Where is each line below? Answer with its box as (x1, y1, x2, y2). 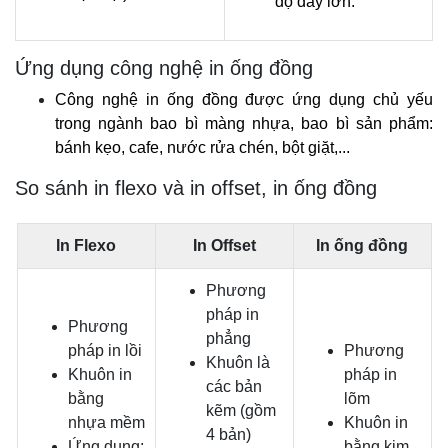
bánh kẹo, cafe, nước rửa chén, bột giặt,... (55, 139, 350, 157)
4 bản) (205, 426, 251, 444)
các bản (205, 378, 262, 396)
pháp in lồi (67, 342, 142, 360)
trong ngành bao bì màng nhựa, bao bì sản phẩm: (55, 115, 433, 133)
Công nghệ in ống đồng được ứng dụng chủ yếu (55, 91, 433, 109)
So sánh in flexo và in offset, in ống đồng (15, 177, 377, 200)
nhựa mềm (67, 414, 145, 432)
